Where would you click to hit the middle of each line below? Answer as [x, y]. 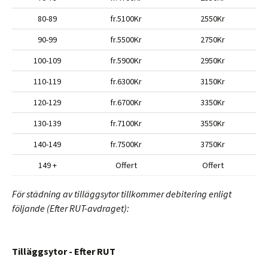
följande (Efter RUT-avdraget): [74, 208]
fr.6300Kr [126, 81]
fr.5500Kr [126, 39]
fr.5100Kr [126, 19]
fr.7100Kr [126, 123]
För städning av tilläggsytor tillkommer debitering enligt [122, 194]
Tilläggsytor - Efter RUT [64, 251]
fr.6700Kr [126, 102]
